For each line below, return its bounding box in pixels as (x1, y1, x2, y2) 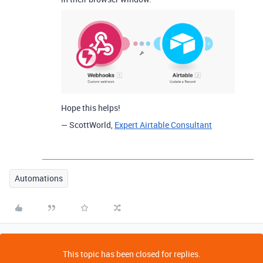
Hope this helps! (61, 102, 120, 113)
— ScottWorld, (61, 119, 114, 130)
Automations (15, 172, 63, 184)
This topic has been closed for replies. (62, 248, 201, 259)
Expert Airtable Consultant (114, 119, 212, 130)
